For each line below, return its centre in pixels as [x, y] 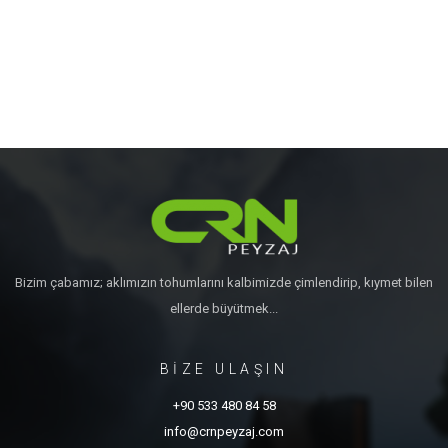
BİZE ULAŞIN [224, 369]
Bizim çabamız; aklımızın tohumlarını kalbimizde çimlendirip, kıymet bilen [224, 282]
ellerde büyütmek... [224, 308]
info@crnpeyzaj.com [224, 431]
